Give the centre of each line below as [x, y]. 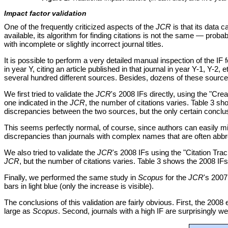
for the [176, 178]
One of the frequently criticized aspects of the [80, 27]
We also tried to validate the [51, 153]
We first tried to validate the [50, 94]
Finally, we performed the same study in [71, 178]
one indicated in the [37, 103]
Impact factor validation [45, 13]
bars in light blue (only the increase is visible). [79, 186]
